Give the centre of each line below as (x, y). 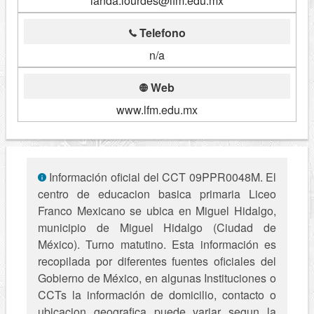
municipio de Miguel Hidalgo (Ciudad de (157, 228)
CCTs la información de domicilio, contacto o (157, 295)
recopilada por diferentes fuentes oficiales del (157, 261)
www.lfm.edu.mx (157, 110)
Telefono (161, 33)
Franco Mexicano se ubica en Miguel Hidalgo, (157, 211)
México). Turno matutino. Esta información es (157, 245)
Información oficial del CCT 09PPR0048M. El (161, 177)
